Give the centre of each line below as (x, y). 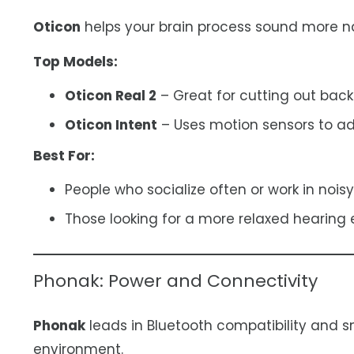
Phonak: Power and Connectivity (175, 281)
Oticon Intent (111, 125)
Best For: (64, 156)
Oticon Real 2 (111, 95)
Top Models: (75, 62)
